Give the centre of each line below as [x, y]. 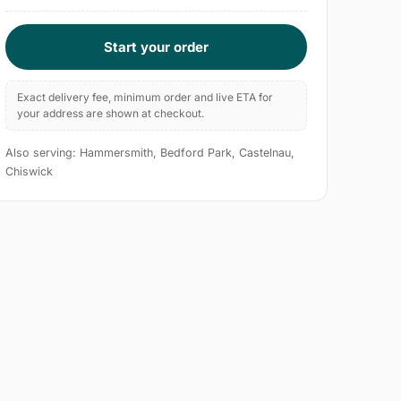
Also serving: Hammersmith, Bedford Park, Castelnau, [150, 153]
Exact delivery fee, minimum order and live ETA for [145, 98]
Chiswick [30, 172]
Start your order [157, 47]
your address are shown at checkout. [111, 114]
